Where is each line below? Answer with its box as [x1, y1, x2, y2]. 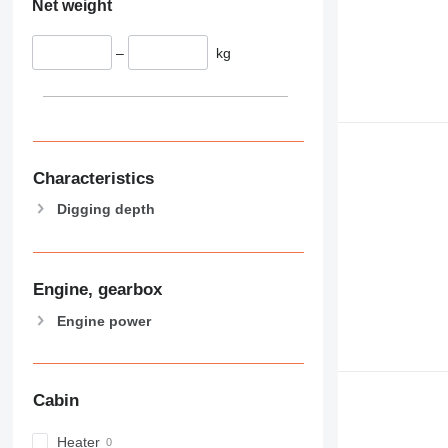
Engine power [56, 312, 151, 329]
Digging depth [56, 201, 155, 218]
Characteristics [32, 168, 154, 188]
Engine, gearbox [32, 279, 162, 299]
